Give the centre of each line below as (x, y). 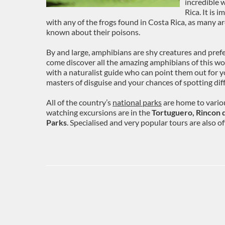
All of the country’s (79, 102)
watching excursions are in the (99, 112)
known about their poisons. (93, 32)
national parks (137, 102)
